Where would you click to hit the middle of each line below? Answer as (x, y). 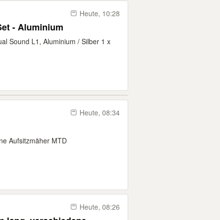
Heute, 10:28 (100, 13)
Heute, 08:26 (100, 207)
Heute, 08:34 (100, 112)
